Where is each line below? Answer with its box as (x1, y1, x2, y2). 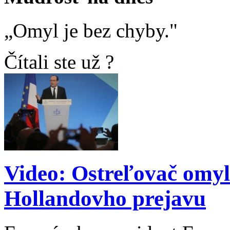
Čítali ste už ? (4, 51, 114, 73)
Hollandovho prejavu (4, 186, 206, 211)
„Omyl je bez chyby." (4, 20, 178, 42)
